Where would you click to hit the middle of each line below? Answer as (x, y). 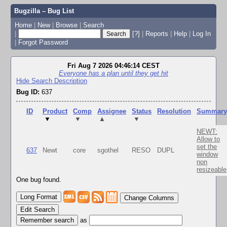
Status (142, 111)
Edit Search (37, 209)
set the (207, 147)
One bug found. (39, 180)
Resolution (174, 111)
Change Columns (149, 198)
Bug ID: (28, 92)
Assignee (112, 111)
